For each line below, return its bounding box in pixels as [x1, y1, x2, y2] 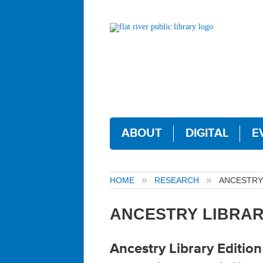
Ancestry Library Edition [110, 240, 262, 258]
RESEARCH [154, 176, 199, 186]
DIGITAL [186, 126, 228, 141]
